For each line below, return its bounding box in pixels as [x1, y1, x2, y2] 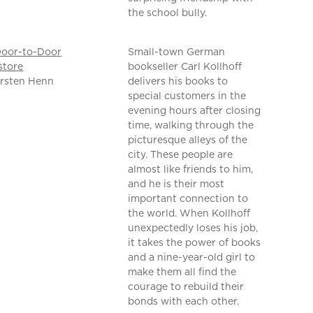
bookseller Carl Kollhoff [128, 59, 242, 74]
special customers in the [128, 89, 247, 103]
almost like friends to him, [128, 162, 254, 177]
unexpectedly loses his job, [128, 221, 259, 235]
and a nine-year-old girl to [128, 250, 256, 265]
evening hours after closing [128, 103, 261, 118]
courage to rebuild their [128, 279, 245, 294]
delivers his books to [128, 74, 228, 89]
